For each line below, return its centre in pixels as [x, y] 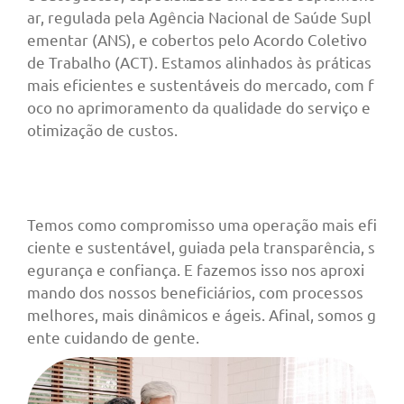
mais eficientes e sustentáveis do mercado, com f [201, 85]
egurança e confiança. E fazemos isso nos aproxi [196, 270]
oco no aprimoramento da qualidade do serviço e [199, 107]
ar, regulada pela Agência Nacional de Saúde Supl [199, 17]
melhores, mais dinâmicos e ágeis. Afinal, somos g [202, 315]
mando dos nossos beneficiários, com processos [195, 292]
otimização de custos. [102, 130]
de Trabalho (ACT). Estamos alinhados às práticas [199, 62]
